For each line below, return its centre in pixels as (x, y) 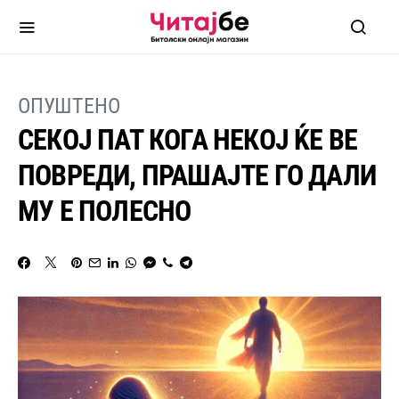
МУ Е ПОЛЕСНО (105, 211)
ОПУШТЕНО (69, 106)
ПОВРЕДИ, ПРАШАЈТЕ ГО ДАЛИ (197, 175)
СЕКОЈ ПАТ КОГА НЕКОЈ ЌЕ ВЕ (188, 140)
